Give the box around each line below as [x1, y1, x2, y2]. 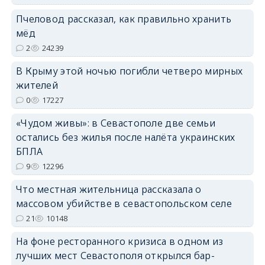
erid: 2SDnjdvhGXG [197, 101, 254, 110]
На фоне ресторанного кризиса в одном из [15, 235, 224, 248]
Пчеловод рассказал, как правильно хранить [15, 12, 232, 25]
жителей [15, 79, 59, 92]
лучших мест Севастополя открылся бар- [15, 249, 215, 262]
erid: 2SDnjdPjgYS [201, 15, 254, 24]
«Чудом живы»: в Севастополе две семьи [15, 117, 216, 130]
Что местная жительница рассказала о [15, 183, 202, 196]
